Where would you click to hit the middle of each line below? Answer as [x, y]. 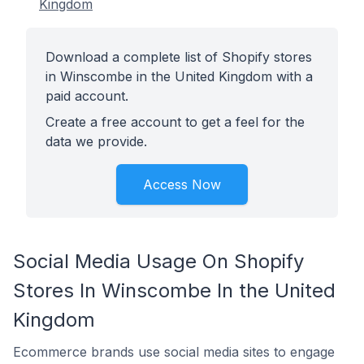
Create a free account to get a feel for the [175, 122]
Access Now [182, 184]
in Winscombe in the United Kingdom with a [179, 76]
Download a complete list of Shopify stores [179, 57]
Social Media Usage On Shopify [158, 261]
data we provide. [96, 141]
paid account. [87, 96]
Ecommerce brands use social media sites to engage [174, 352]
